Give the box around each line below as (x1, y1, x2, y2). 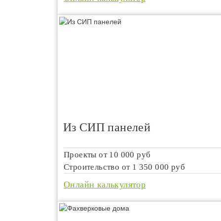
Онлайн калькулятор (64, 180, 146, 189)
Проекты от (64, 150, 110, 159)
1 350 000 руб (132, 162, 185, 172)
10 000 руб (109, 150, 151, 159)
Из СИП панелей (63, 121, 151, 134)
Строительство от (64, 162, 132, 172)
